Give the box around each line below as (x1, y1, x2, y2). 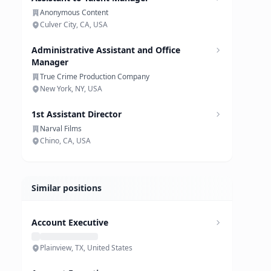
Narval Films (40, 123, 82, 134)
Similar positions (31, 182, 102, 194)
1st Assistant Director (31, 108, 122, 120)
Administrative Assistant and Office (31, 44, 180, 56)
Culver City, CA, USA (40, 19, 108, 30)
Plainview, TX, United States (40, 243, 132, 253)
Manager (31, 56, 68, 68)
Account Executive (31, 217, 108, 228)
